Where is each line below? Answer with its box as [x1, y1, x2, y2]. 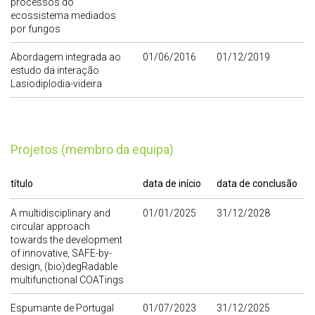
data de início [143, 178, 201, 190]
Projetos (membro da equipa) [18, 142, 174, 157]
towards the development [11, 234, 122, 246]
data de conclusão [217, 178, 297, 190]
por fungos [11, 23, 60, 35]
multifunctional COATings [11, 274, 124, 286]
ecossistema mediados [11, 10, 116, 22]
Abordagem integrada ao [11, 51, 121, 63]
